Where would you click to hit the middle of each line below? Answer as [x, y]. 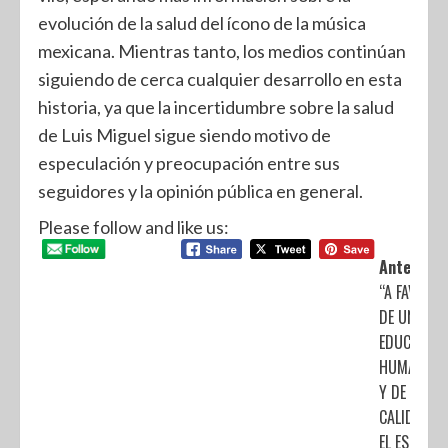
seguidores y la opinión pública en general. [200, 190]
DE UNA [401, 316]
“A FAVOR [406, 291]
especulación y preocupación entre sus [189, 162]
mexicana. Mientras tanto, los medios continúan [222, 50]
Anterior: [410, 266]
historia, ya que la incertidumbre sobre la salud [216, 106]
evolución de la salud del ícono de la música [202, 22]
